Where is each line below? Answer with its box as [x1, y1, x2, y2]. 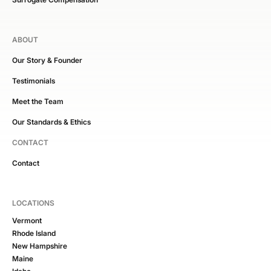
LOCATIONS [12, 198, 54, 207]
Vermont [12, 215, 42, 225]
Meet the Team [12, 96, 64, 106]
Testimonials [12, 76, 55, 85]
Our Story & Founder [12, 55, 82, 65]
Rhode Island [12, 228, 56, 238]
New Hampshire [12, 241, 67, 250]
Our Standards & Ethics [12, 117, 91, 126]
